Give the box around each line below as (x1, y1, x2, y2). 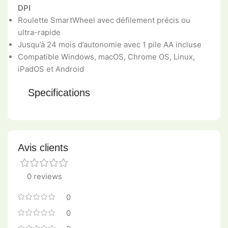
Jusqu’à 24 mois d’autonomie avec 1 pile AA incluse (18, 39, 202, 49)
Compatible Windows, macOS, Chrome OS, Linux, (18, 51, 195, 62)
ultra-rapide (18, 27, 61, 37)
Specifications (28, 87, 90, 98)
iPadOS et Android (18, 64, 84, 74)
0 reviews (26, 171, 62, 181)
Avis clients (18, 141, 68, 153)
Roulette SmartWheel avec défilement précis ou (18, 15, 190, 25)
